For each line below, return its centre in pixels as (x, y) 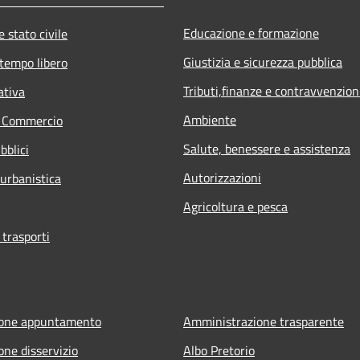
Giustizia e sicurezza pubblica (263, 61)
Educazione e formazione (251, 33)
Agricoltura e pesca (235, 206)
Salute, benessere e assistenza (267, 148)
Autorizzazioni (222, 177)
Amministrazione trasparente (264, 321)
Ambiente (210, 119)
